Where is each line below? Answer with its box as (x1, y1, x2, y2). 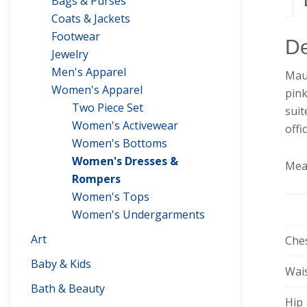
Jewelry (51, 47, 88, 62)
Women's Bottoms (72, 136, 167, 151)
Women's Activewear (72, 118, 178, 133)
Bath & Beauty (31, 281, 105, 296)
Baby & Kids (31, 256, 91, 271)
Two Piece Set (72, 100, 143, 115)
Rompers (72, 171, 121, 186)
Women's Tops (72, 189, 149, 204)
